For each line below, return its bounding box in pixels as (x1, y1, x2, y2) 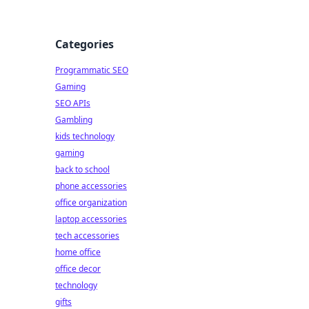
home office (55, 246, 101, 258)
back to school (55, 163, 110, 175)
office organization (55, 197, 127, 208)
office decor (55, 263, 101, 275)
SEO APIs (55, 97, 90, 109)
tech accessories (55, 230, 119, 241)
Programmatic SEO (55, 64, 128, 76)
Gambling (55, 114, 92, 126)
